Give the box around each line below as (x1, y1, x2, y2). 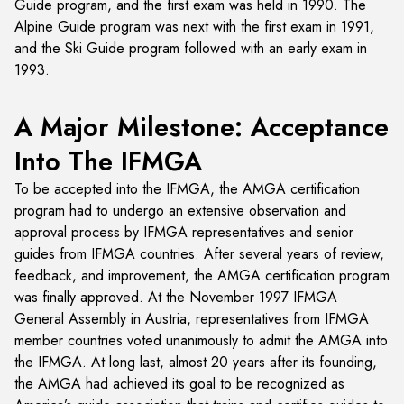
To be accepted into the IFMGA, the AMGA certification (14, 179, 360, 199)
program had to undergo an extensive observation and (14, 200, 346, 221)
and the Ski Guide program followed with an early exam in (14, 38, 367, 59)
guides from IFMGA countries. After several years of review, (14, 243, 384, 264)
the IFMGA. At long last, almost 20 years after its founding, (14, 352, 377, 372)
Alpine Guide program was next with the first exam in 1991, (14, 16, 374, 37)
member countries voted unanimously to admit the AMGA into (14, 330, 388, 351)
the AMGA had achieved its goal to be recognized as (14, 373, 344, 394)
